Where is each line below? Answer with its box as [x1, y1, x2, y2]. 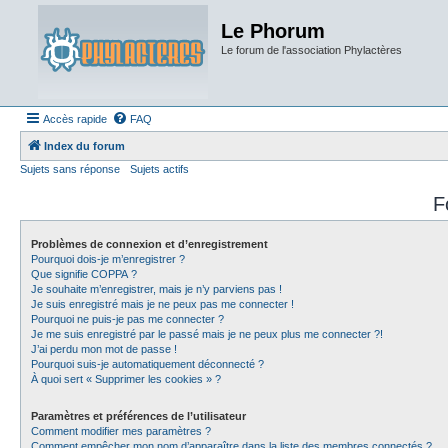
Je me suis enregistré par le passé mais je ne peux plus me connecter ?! [31, 328, 383, 340]
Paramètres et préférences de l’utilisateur [31, 410, 246, 422]
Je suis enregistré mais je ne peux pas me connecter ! [31, 298, 294, 310]
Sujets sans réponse [20, 163, 120, 175]
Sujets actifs [130, 163, 189, 175]
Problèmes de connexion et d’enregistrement [31, 238, 268, 250]
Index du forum [44, 140, 125, 152]
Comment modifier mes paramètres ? [31, 425, 211, 437]
